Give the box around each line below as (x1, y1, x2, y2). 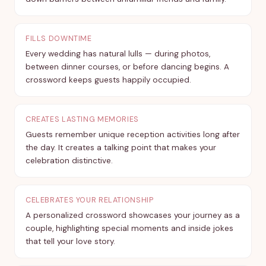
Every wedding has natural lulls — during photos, (26, 49, 210, 59)
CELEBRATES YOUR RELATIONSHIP (26, 195, 154, 205)
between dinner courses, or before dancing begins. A (26, 62, 229, 72)
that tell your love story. (26, 236, 115, 246)
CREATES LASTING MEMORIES (26, 115, 139, 124)
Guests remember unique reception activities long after (26, 129, 240, 140)
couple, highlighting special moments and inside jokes (26, 223, 233, 233)
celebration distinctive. (26, 156, 113, 166)
